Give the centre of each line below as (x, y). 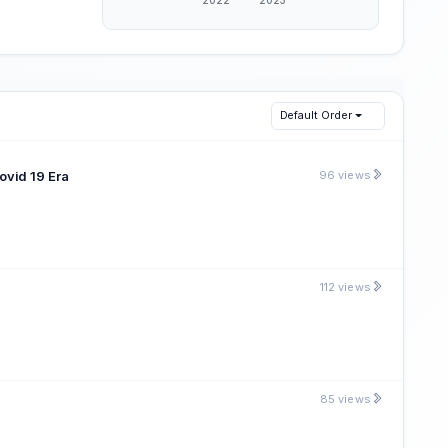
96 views (345, 174)
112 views (345, 286)
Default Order (315, 115)
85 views (345, 398)
